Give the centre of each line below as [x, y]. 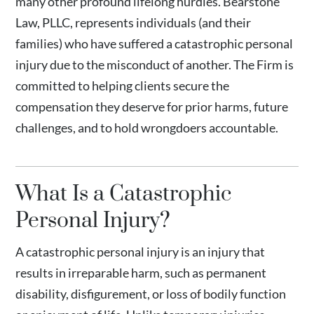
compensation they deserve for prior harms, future [152, 107]
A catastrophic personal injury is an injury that [141, 252]
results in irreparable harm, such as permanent [141, 273]
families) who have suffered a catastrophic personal [155, 43]
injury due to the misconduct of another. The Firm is [155, 64]
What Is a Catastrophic [124, 194]
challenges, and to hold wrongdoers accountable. [147, 128]
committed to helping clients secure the [123, 86]
